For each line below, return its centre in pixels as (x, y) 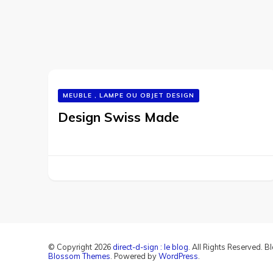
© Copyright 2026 (80, 247)
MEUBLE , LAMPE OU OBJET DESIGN (129, 95)
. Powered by (134, 256)
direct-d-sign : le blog (151, 247)
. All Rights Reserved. (226, 247)
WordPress (178, 256)
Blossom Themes (79, 256)
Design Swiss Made (119, 117)
